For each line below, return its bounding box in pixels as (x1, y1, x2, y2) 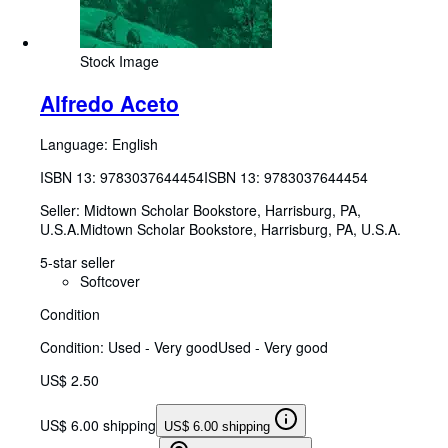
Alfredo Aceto (40, 87, 179, 118)
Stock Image (80, 51, 159, 72)
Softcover (80, 271, 140, 292)
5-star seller (40, 252, 115, 273)
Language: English (40, 134, 158, 155)
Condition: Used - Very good (40, 337, 218, 358)
